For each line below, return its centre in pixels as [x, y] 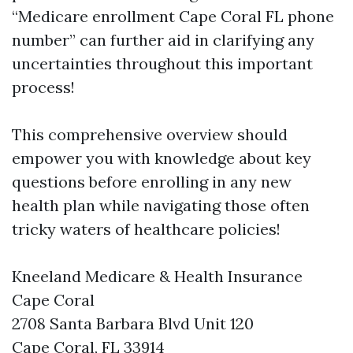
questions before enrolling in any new [152, 182]
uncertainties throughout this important [162, 63]
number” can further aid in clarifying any [163, 40]
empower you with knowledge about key [162, 158]
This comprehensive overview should [150, 134]
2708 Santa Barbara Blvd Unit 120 [133, 323]
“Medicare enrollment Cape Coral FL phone [173, 16]
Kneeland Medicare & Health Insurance [157, 276]
